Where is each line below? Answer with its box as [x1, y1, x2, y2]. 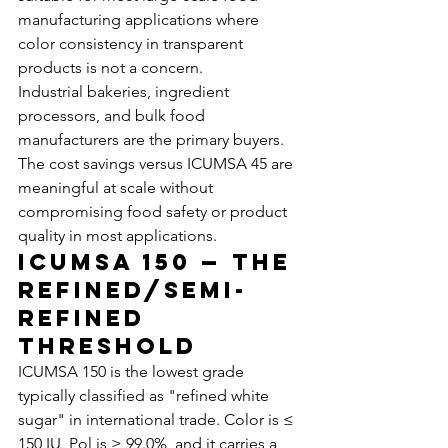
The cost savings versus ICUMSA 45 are [18, 154, 297, 173]
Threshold [18, 332, 197, 360]
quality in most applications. [18, 226, 217, 245]
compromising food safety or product [18, 202, 291, 221]
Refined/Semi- [18, 276, 248, 304]
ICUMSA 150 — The [18, 248, 301, 276]
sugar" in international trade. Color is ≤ [18, 410, 298, 429]
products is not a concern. [18, 58, 203, 77]
